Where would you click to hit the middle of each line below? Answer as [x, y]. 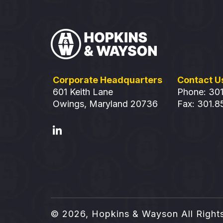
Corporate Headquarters [108, 80]
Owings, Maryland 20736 [105, 104]
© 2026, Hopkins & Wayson [114, 214]
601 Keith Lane [86, 92]
